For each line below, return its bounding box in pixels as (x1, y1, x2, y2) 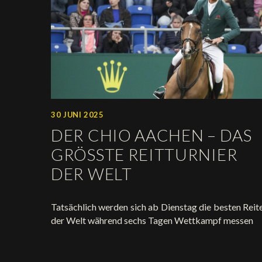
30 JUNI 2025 (51, 109, 104, 119)
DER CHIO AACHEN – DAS (51, 125, 252, 145)
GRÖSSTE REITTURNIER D (51, 144, 238, 164)
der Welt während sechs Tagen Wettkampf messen (51, 214, 253, 226)
